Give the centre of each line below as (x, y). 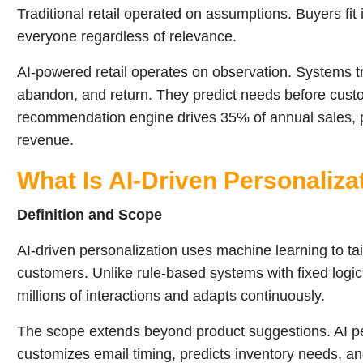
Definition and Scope (90, 215)
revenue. (45, 141)
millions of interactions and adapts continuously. (171, 296)
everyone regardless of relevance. (127, 37)
